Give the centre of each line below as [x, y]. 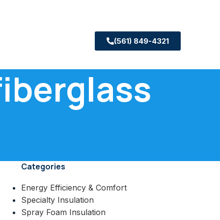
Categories [43, 166]
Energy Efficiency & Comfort [74, 188]
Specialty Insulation [57, 200]
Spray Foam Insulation [63, 212]
